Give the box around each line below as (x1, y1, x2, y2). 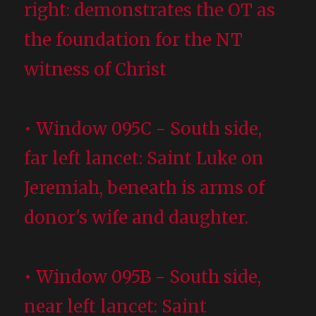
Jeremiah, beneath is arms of (24, 176, 265, 199)
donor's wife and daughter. (24, 206, 249, 229)
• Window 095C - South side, (24, 117, 262, 140)
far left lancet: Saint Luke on (24, 147, 265, 169)
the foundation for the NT (24, 28, 243, 51)
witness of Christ (24, 58, 167, 80)
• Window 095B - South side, (24, 265, 262, 288)
